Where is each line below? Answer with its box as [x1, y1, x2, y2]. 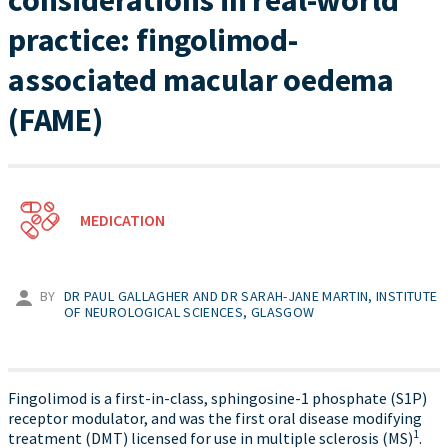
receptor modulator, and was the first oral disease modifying [8, 408, 422, 428]
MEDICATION [80, 210, 165, 230]
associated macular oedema [8, 60, 394, 100]
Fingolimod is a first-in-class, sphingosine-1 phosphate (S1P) [8, 388, 427, 408]
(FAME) [8, 100, 103, 140]
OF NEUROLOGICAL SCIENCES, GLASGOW [63, 303, 315, 321]
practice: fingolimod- [8, 20, 298, 60]
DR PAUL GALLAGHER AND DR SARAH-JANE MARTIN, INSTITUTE [63, 287, 438, 305]
